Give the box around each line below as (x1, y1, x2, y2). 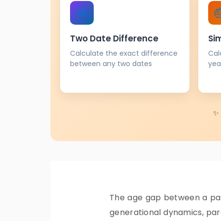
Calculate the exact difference (70, 48, 178, 58)
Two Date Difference (70, 32, 158, 44)
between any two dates (70, 58, 152, 69)
